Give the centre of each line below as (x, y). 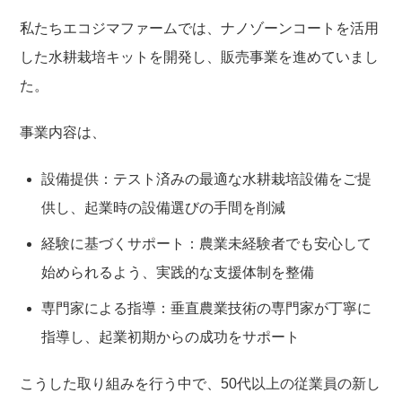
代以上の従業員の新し (309, 383)
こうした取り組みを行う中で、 (121, 383)
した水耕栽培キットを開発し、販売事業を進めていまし (200, 57)
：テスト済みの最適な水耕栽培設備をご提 (236, 179)
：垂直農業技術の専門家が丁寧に (264, 308)
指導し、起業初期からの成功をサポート (171, 336)
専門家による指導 (99, 308)
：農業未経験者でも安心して (279, 243)
